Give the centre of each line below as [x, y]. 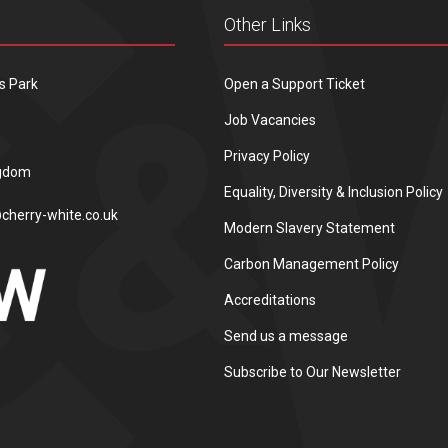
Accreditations [270, 299]
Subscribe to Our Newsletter [312, 371]
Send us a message [286, 335]
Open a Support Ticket [294, 83]
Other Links [267, 24]
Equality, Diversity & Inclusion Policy [333, 191]
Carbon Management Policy [311, 263]
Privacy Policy [267, 155]
